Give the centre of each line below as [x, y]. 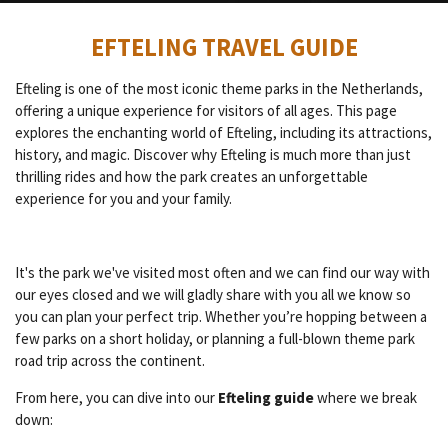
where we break [365, 397]
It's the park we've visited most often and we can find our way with [222, 272]
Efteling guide [266, 397]
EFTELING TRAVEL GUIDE [224, 47]
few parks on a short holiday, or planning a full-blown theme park [215, 338]
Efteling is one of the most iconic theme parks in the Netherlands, [219, 88]
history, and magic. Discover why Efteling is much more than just [213, 154]
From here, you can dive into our [116, 397]
